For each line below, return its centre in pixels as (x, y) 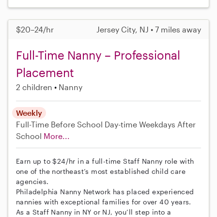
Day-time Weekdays (140, 124)
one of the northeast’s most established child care (101, 171)
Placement (45, 72)
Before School (77, 124)
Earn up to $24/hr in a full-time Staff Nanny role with (105, 161)
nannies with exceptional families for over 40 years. (104, 201)
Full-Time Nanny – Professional (98, 55)
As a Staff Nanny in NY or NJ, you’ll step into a (94, 212)
